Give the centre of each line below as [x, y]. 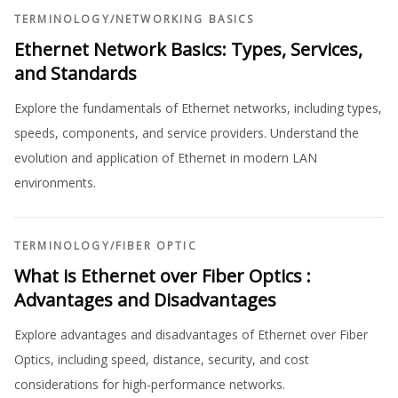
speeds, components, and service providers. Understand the [187, 133]
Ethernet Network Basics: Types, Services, [188, 50]
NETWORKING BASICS [185, 20]
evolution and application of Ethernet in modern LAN [166, 158]
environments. [55, 183]
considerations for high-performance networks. [150, 385]
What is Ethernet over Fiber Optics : [163, 276]
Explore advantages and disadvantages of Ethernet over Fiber [191, 335]
